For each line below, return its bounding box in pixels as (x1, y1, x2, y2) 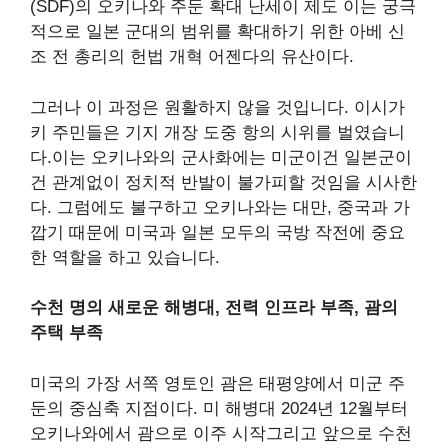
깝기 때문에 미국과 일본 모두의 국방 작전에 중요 (30, 222, 405, 242)
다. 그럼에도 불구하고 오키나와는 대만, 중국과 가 (30, 197, 410, 217)
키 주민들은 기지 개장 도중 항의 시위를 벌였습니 (30, 122, 405, 142)
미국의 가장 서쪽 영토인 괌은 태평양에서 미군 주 (30, 373, 405, 393)
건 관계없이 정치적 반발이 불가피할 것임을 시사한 (30, 172, 417, 192)
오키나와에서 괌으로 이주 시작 (30, 423, 266, 443)
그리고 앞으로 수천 (266, 423, 412, 443)
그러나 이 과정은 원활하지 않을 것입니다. (30, 97, 354, 117)
